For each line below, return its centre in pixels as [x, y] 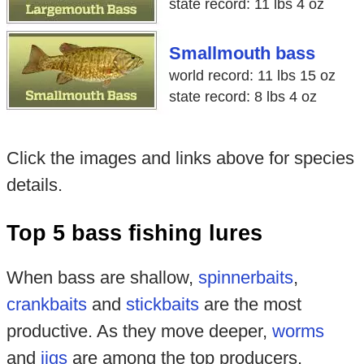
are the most [250, 304]
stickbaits [162, 304]
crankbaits [46, 304]
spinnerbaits [245, 277]
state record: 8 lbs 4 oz [243, 97]
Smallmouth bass [242, 54]
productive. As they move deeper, [139, 331]
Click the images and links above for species [180, 158]
